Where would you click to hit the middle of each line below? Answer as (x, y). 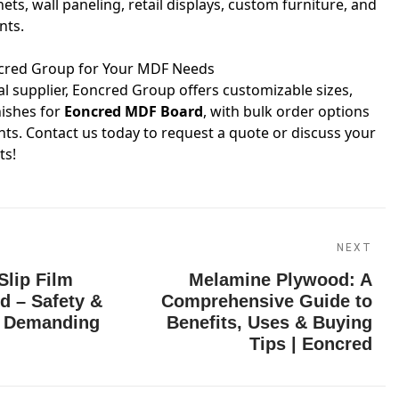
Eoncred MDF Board (134, 111)
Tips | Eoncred (311, 344)
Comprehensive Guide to (267, 301)
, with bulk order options (286, 111)
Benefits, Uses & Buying (269, 322)
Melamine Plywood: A (281, 280)
